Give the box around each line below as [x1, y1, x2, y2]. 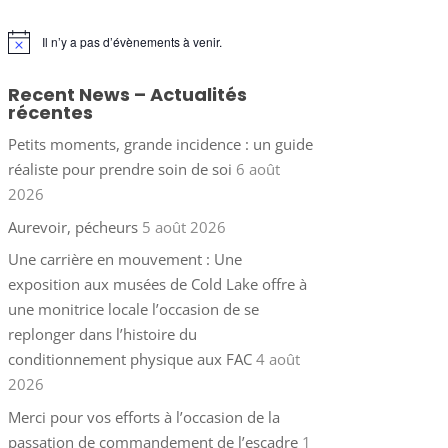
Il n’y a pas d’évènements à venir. [41, 33, 222, 51]
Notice [6, 39, 42, 57]
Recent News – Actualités [7, 82, 247, 108]
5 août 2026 [141, 216, 226, 237]
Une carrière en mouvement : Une [7, 249, 242, 270]
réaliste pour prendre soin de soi [7, 159, 232, 180]
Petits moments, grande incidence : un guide [7, 134, 313, 155]
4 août [255, 349, 300, 370]
